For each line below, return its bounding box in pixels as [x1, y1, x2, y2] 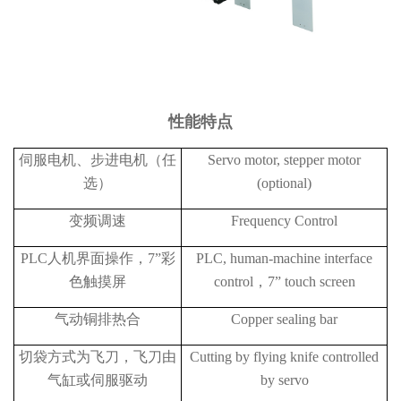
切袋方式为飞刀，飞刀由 [19, 348, 176, 364]
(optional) [257, 175, 311, 191]
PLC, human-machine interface [196, 250, 372, 266]
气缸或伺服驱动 [47, 371, 148, 388]
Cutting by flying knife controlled [190, 348, 379, 364]
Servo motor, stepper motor [208, 151, 361, 167]
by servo [260, 371, 309, 388]
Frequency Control [231, 212, 337, 228]
